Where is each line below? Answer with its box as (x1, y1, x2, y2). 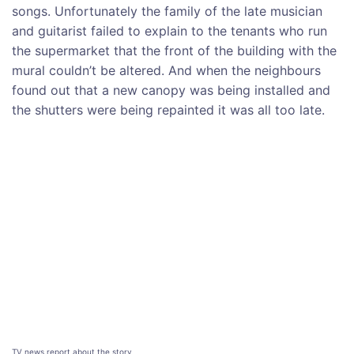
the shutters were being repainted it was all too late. (12, 101, 325, 118)
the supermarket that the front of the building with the (12, 42, 337, 58)
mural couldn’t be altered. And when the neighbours (12, 62, 321, 78)
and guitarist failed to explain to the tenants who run (12, 22, 327, 39)
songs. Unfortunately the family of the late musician (12, 2, 322, 19)
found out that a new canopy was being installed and (12, 81, 330, 98)
